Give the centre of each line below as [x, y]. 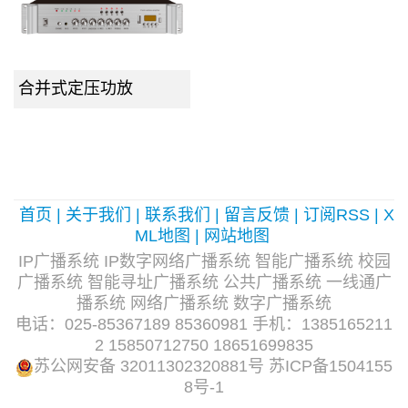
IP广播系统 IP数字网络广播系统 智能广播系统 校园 [204, 262]
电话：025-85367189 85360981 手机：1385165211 [204, 325]
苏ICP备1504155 [331, 367]
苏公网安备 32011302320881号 [149, 367]
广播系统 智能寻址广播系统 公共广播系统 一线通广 [204, 283]
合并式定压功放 [76, 89]
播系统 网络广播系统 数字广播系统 [204, 304]
